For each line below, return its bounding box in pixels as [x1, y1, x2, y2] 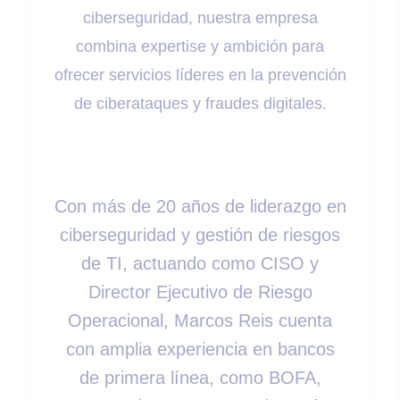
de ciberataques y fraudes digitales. [73, 95, 327, 113]
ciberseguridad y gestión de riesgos [60, 225, 340, 246]
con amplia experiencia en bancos [65, 339, 335, 360]
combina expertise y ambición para [76, 37, 324, 56]
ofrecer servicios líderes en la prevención [54, 66, 346, 85]
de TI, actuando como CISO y [81, 254, 319, 274]
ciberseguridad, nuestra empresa [82, 9, 318, 28]
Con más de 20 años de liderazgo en [54, 196, 346, 217]
